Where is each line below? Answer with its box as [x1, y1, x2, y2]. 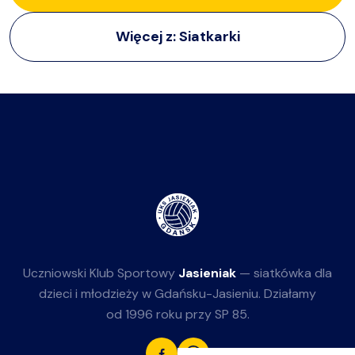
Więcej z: [115, 26, 179, 46]
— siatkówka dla [236, 264, 332, 281]
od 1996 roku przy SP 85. [105, 305, 250, 323]
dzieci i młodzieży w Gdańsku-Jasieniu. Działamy [39, 284, 316, 302]
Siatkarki [178, 26, 240, 46]
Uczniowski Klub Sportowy [23, 264, 178, 281]
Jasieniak [178, 264, 236, 281]
